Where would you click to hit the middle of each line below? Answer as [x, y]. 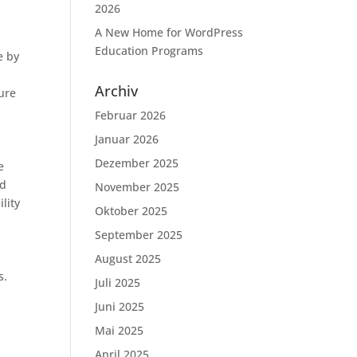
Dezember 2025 [137, 163]
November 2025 [137, 187]
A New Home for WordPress [169, 32]
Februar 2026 [131, 115]
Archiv [117, 91]
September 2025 [139, 235]
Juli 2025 [118, 282]
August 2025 [128, 259]
